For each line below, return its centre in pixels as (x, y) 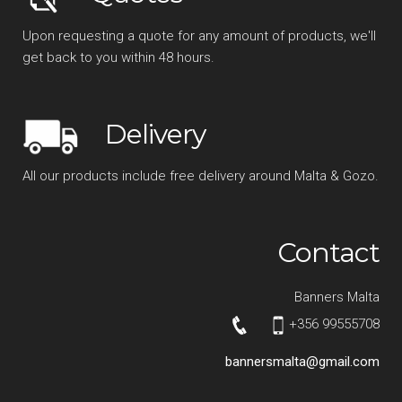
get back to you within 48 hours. (118, 57)
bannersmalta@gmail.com (303, 362)
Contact (329, 252)
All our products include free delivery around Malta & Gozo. (200, 175)
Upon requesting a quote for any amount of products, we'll (199, 35)
